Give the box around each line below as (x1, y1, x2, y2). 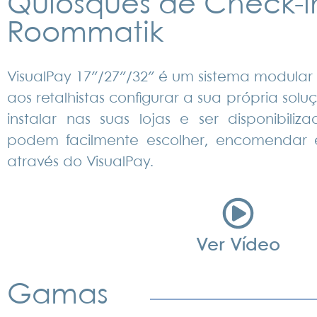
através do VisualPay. (7, 155, 154, 169)
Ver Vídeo (195, 237, 280, 255)
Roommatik (7, 21, 163, 48)
